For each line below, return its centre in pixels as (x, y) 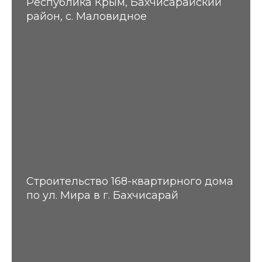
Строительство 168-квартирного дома (130, 181)
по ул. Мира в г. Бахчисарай (102, 195)
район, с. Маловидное (87, 16)
